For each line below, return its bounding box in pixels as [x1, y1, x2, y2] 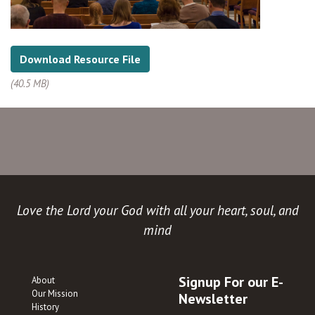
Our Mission [32, 287, 78, 300]
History [32, 300, 59, 313]
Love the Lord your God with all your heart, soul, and [16, 200, 299, 219]
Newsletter [179, 289, 247, 308]
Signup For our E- [179, 272, 283, 291]
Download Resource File [20, 51, 141, 66]
